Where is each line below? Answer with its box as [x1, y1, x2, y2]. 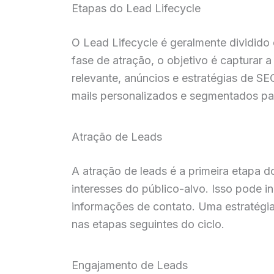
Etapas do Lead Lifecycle [72, 2, 201, 15]
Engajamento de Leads [72, 259, 188, 272]
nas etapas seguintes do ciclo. [72, 218, 224, 231]
